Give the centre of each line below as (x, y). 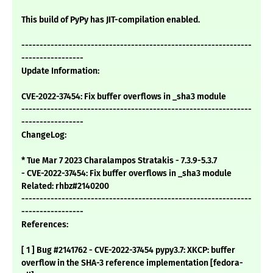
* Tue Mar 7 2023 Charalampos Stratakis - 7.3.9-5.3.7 (119, 161)
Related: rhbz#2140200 (65, 186)
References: (45, 225)
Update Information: (60, 71)
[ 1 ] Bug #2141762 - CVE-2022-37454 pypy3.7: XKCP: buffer (128, 250)
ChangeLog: (44, 135)
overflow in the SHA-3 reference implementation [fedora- (132, 263)
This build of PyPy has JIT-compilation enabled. (111, 20)
